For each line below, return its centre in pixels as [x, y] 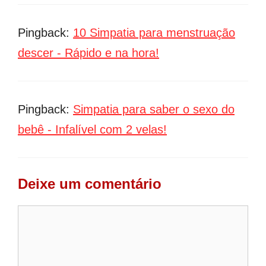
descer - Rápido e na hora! [88, 53]
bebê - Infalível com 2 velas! [92, 129]
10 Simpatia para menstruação [154, 32]
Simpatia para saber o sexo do [154, 109]
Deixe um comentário [90, 183]
